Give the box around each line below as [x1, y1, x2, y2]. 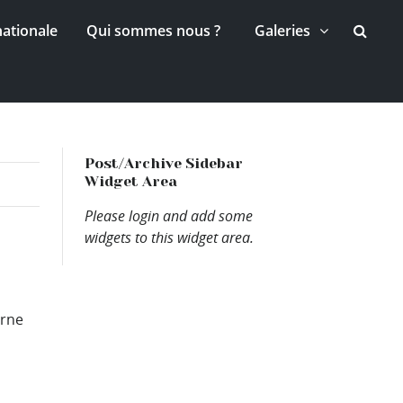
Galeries [254, 20, 310, 40]
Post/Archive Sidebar [85, 154, 244, 172]
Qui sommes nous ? [86, 20, 220, 40]
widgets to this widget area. [85, 227, 255, 247]
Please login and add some [85, 205, 254, 226]
